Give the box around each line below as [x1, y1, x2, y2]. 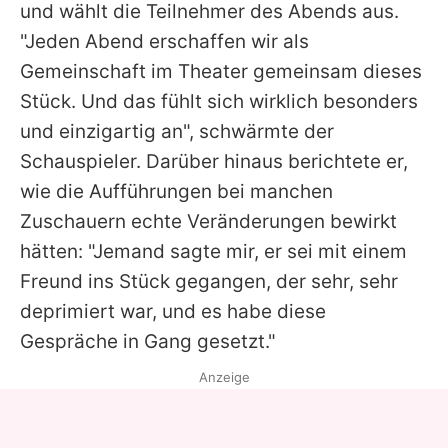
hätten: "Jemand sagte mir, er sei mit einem [20, 240, 407, 264]
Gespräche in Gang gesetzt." [20, 330, 276, 354]
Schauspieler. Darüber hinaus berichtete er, [20, 150, 408, 174]
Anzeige [198, 369, 250, 386]
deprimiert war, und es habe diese [20, 300, 326, 324]
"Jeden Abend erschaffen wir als [20, 30, 309, 54]
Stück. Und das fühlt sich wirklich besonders [20, 90, 418, 114]
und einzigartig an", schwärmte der [20, 120, 334, 144]
